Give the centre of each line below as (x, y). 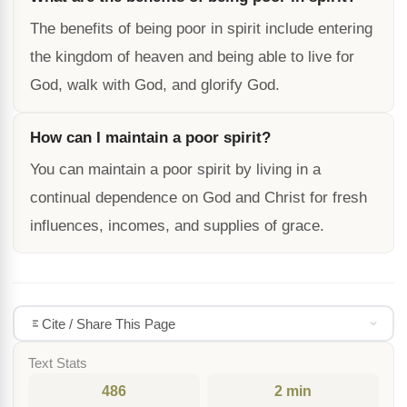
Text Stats (58, 363)
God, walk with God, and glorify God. (155, 85)
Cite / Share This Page (108, 323)
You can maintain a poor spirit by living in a (175, 169)
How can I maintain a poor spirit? (150, 138)
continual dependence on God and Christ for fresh (199, 198)
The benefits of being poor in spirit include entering (201, 29)
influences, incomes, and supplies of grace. (177, 226)
